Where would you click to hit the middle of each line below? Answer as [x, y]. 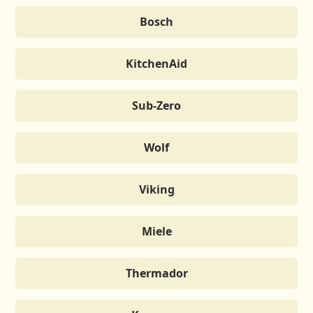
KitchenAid [156, 63]
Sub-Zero [156, 105]
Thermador [156, 273]
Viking [156, 189]
